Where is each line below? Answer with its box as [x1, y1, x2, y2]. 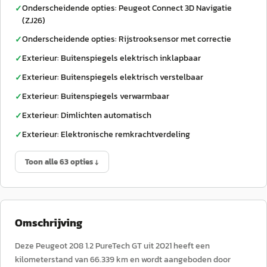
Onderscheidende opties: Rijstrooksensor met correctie [22, 33, 231, 45]
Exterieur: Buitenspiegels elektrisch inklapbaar [22, 52, 201, 64]
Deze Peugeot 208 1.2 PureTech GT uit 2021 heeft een [15, 240, 210, 252]
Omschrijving [15, 215, 82, 231]
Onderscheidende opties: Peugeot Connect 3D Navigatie [22, 2, 232, 14]
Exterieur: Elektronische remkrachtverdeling [22, 128, 190, 141]
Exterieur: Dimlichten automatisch [22, 109, 151, 122]
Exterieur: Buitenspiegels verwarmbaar [22, 90, 169, 103]
